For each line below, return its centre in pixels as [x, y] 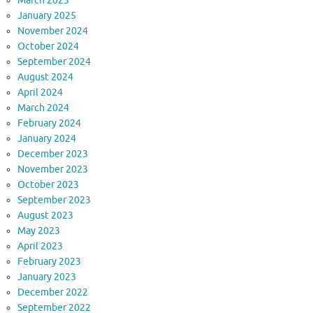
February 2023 [49, 261]
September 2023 [54, 200]
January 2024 [47, 138]
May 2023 [39, 231]
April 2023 [40, 246]
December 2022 [53, 292]
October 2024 [48, 46]
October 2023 [48, 184]
